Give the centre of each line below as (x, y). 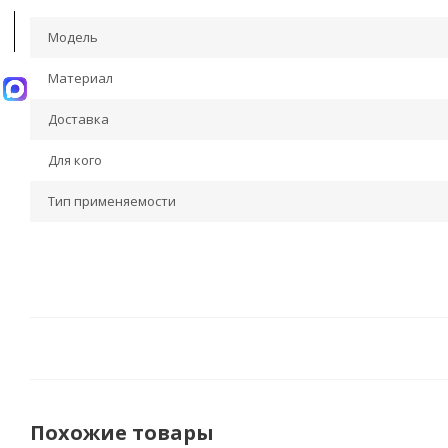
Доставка (78, 119)
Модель (73, 37)
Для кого (75, 160)
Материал (80, 78)
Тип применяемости (112, 201)
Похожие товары (122, 432)
